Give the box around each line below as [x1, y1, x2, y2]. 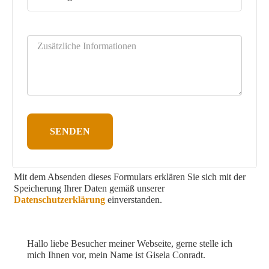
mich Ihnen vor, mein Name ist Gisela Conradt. [27, 250, 205, 261]
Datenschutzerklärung [14, 195, 105, 205]
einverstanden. [105, 195, 162, 205]
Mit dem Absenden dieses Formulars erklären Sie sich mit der [14, 172, 246, 183]
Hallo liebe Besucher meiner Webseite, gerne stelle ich [27, 238, 232, 249]
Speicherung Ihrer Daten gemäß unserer [14, 183, 165, 194]
